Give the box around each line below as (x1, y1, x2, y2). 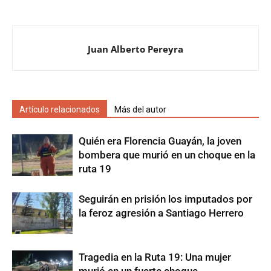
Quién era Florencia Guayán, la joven (79, 135, 241, 147)
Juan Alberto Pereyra (88, 43, 183, 55)
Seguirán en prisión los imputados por (79, 193, 252, 205)
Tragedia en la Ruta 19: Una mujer (79, 251, 231, 263)
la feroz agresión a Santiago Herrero (79, 207, 244, 219)
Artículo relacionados (19, 105, 100, 114)
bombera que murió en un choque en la (79, 149, 255, 161)
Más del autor (114, 105, 166, 114)
